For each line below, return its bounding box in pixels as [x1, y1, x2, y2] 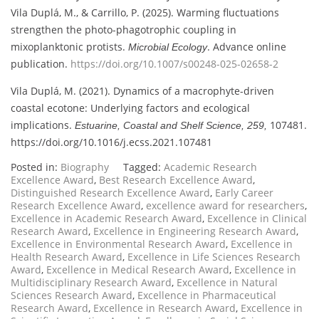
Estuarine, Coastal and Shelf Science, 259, [75, 120, 267, 132]
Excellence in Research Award [93, 301, 236, 315]
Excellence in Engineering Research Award [93, 224, 296, 239]
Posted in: [11, 160, 61, 174]
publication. [11, 57, 70, 71]
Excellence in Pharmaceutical [137, 288, 276, 303]
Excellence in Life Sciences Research [127, 250, 300, 264]
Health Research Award [11, 250, 122, 264]
